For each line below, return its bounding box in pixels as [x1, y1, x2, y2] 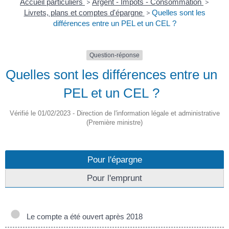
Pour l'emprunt [87, 173, 142, 184]
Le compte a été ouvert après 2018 [22, 212, 143, 221]
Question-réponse [89, 52, 140, 59]
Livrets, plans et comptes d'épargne [24, 8, 145, 17]
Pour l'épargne [87, 154, 142, 165]
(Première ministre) [86, 119, 143, 127]
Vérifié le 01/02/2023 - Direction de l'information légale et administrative [9, 109, 220, 118]
